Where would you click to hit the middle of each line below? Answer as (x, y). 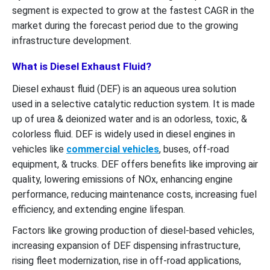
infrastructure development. (73, 40)
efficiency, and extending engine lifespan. (100, 209)
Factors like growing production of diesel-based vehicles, (133, 230)
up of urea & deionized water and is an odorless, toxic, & (130, 119)
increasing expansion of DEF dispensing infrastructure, (126, 245)
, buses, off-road (194, 149)
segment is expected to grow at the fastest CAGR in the (133, 10)
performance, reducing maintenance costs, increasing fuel (134, 194)
